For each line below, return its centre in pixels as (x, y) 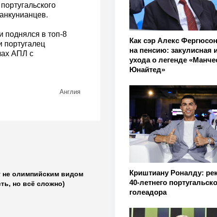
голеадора (148, 192)
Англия (70, 92)
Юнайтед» (147, 69)
